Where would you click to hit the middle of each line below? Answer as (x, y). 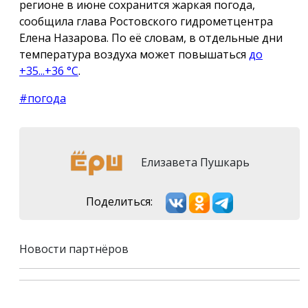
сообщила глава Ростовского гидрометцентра (146, 21)
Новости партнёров (74, 249)
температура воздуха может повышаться (134, 54)
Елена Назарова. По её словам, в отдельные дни (151, 37)
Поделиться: (119, 201)
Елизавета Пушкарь (194, 162)
